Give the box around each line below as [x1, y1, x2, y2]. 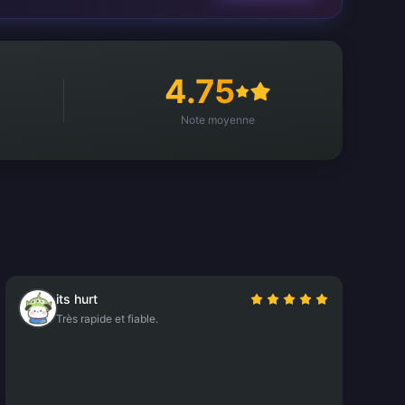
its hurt [55, 291, 98, 306]
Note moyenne [180, 113, 255, 127]
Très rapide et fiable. [55, 312, 158, 325]
